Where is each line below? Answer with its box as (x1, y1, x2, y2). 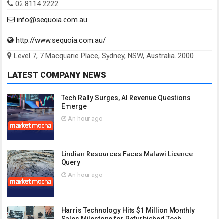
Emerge (61, 102, 87, 110)
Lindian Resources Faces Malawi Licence (61, 150, 193, 158)
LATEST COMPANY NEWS (7, 70, 106, 80)
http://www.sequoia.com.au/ (14, 36, 106, 44)
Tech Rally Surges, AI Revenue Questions (61, 94, 191, 102)
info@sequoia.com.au (15, 15, 87, 24)
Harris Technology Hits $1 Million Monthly (61, 206, 195, 214)
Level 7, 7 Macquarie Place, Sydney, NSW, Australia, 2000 (14, 51, 194, 60)
